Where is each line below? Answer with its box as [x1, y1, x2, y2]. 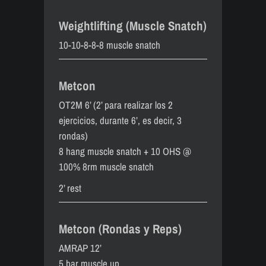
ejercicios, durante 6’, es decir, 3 [59, 113, 182, 127]
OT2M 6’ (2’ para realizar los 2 [59, 98, 173, 112]
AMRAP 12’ [59, 241, 102, 255]
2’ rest [59, 181, 81, 195]
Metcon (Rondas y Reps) [59, 220, 182, 237]
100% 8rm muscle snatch [59, 160, 154, 173]
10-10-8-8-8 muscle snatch [59, 38, 160, 52]
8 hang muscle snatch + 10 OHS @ [59, 144, 191, 158]
